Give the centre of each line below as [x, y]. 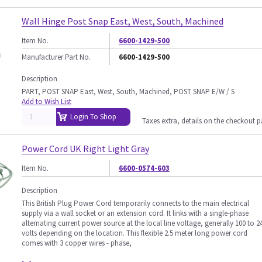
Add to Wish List [46, 101]
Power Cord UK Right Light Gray [85, 149]
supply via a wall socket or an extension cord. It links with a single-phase [135, 213]
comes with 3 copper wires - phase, [77, 243]
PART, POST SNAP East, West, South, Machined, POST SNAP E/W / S [128, 92]
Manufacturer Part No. [56, 57]
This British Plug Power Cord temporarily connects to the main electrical [135, 203]
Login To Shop [93, 117]
